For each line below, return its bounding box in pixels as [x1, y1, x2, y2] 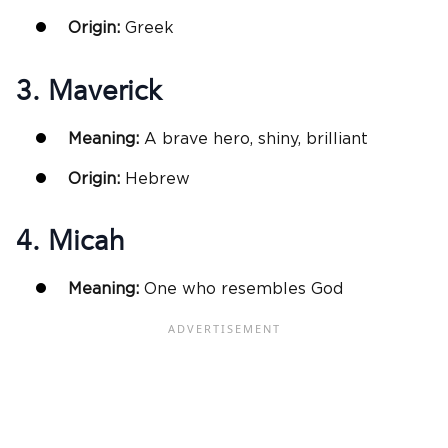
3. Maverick [16, 71, 162, 110]
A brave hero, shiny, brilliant [144, 130, 368, 147]
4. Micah [16, 221, 125, 260]
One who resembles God [144, 280, 343, 297]
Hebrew [125, 170, 190, 187]
